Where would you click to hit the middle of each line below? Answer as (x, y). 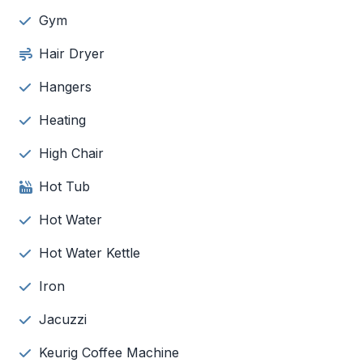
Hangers (65, 87)
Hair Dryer (72, 53)
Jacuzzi (63, 319)
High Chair (71, 153)
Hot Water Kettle (90, 253)
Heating (62, 120)
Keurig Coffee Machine (109, 352)
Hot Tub (64, 186)
